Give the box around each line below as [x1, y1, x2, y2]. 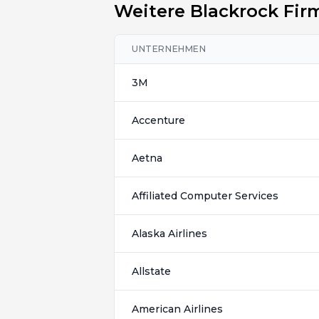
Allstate [132, 265, 171, 278]
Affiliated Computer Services [132, 189, 278, 202]
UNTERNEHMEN [132, 43, 206, 54]
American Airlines [132, 303, 223, 315]
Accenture [132, 114, 185, 127]
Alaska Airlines [132, 227, 207, 240]
